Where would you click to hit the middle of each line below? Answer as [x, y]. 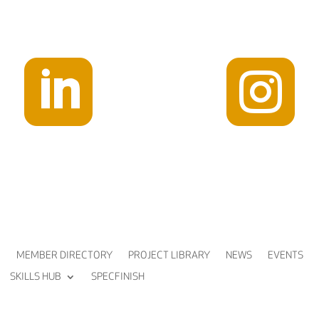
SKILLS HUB [35, 276]
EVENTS [285, 255]
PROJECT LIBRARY [169, 255]
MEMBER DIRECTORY [64, 255]
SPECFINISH [117, 276]
